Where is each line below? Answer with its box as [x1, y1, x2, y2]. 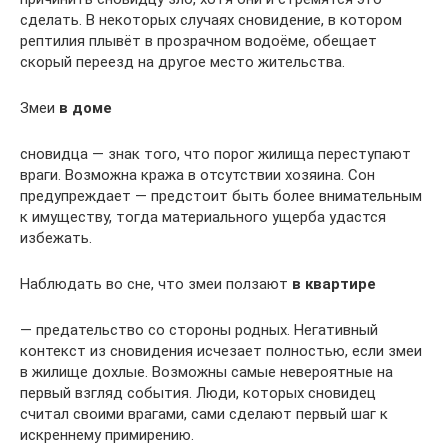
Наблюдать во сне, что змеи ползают [20, 275, 292, 294]
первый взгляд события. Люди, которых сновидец [20, 384, 376, 403]
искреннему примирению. [20, 426, 194, 445]
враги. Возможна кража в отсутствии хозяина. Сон [20, 166, 375, 185]
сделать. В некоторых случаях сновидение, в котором [20, 11, 402, 30]
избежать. [20, 229, 92, 248]
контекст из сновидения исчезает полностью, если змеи [20, 342, 422, 361]
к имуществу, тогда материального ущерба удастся [20, 208, 386, 227]
